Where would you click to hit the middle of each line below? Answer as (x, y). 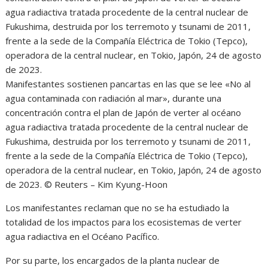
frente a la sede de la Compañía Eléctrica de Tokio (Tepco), (127, 155)
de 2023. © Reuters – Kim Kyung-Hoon (87, 184)
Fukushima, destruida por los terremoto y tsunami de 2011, (128, 141)
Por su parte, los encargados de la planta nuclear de (113, 260)
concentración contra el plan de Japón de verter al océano (124, 112)
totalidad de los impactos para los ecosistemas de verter (124, 222)
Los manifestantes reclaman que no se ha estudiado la (118, 207)
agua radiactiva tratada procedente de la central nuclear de (127, 127)
